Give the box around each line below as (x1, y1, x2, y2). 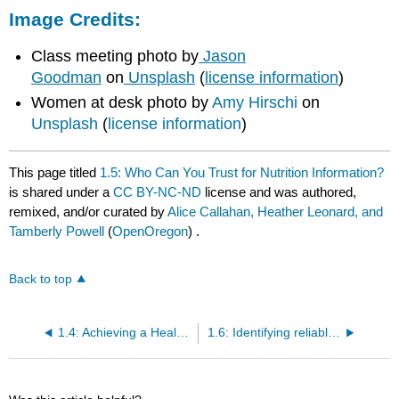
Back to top (9, 273, 73, 287)
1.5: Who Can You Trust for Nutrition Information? (100, 164, 385, 180)
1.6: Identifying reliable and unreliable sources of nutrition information (327, 326, 340, 340)
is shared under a (9, 183, 114, 199)
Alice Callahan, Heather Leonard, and (167, 203, 384, 219)
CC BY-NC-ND (113, 183, 206, 199)
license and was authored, (205, 183, 357, 199)
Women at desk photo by (31, 94, 213, 112)
